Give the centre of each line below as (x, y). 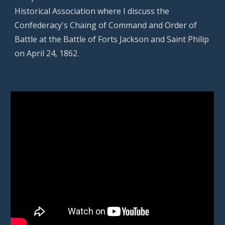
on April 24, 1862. (47, 53)
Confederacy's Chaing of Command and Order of (106, 25)
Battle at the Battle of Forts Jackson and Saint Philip (112, 39)
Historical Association (55, 11)
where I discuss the (133, 11)
